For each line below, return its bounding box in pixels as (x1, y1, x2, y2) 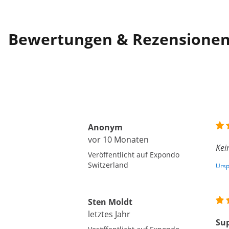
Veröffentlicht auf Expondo (88, 150, 179, 159)
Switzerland (88, 160, 128, 170)
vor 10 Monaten (88, 134, 149, 145)
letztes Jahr (88, 209, 130, 220)
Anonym (88, 122, 123, 133)
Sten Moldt (88, 196, 132, 208)
